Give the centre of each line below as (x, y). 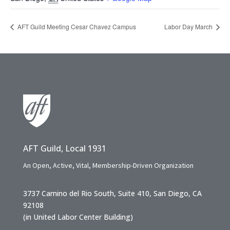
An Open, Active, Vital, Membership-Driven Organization (108, 166)
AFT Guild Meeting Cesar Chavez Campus (76, 27)
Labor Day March (189, 27)
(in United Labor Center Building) (78, 217)
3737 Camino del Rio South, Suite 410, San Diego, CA (112, 194)
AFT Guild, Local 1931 (64, 149)
